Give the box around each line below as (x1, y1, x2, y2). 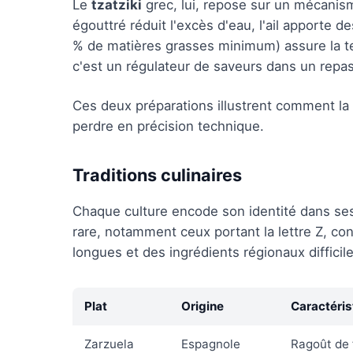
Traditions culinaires (72, 165, 242, 185)
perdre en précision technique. (72, 118, 264, 134)
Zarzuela (84, 336, 134, 351)
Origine (181, 299, 224, 314)
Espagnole (181, 336, 240, 351)
